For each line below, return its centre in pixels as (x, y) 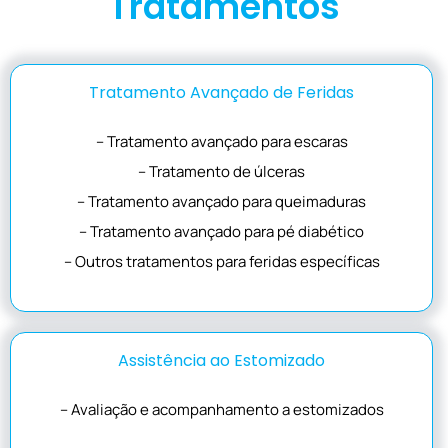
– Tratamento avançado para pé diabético (221, 231)
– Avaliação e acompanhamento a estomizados (221, 410)
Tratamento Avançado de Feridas (221, 92)
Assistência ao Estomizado (221, 361)
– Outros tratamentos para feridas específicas (221, 261)
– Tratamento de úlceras (221, 171)
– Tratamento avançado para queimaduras (221, 201)
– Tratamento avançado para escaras (221, 141)
